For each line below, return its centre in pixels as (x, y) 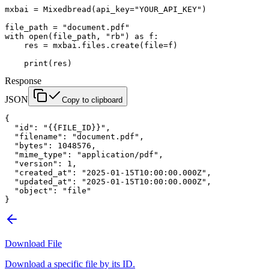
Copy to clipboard (92, 100)
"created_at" (38, 172)
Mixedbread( (67, 9)
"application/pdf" (118, 154)
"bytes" (26, 145)
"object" (29, 190)
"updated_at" (38, 181)
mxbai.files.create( (96, 45)
